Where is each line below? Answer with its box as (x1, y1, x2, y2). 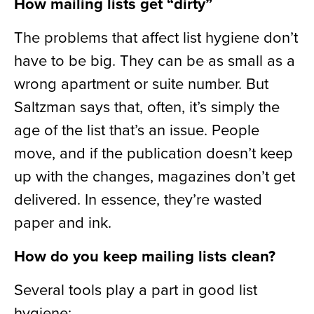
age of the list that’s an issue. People (14, 118, 259, 141)
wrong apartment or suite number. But (14, 72, 268, 95)
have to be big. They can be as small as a (14, 49, 295, 71)
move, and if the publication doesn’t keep (14, 142, 293, 164)
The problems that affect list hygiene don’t (14, 26, 298, 48)
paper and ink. (14, 211, 111, 233)
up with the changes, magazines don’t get (14, 165, 295, 187)
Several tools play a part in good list (14, 278, 257, 301)
